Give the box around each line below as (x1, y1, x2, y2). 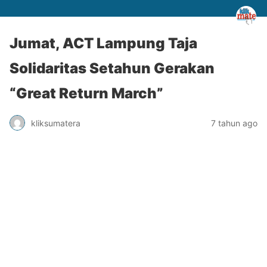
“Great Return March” (10, 85, 163, 102)
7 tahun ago (211, 117, 257, 128)
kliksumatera (31, 117, 80, 128)
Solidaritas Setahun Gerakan (10, 60, 215, 77)
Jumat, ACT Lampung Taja (10, 35, 197, 52)
